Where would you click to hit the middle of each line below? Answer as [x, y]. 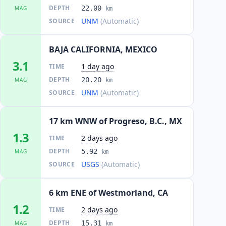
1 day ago [98, 66]
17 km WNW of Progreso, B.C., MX [116, 121]
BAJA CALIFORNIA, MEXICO [103, 49]
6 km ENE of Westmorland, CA [108, 193]
